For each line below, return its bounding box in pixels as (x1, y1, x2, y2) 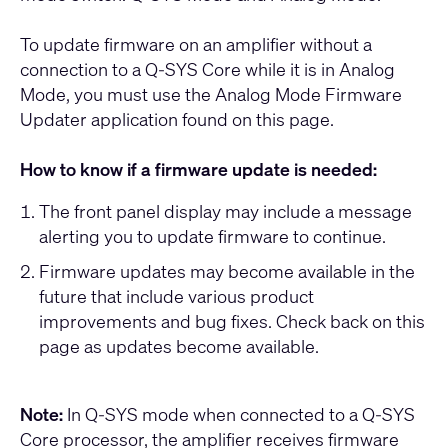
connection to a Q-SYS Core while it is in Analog (20, 57, 395, 81)
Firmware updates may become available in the (38, 258, 415, 283)
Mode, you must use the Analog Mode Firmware (20, 82, 402, 106)
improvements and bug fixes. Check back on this (38, 308, 425, 333)
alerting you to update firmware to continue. (38, 224, 386, 249)
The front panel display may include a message (38, 199, 412, 224)
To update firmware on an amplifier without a (20, 32, 372, 56)
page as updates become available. (38, 333, 319, 358)
